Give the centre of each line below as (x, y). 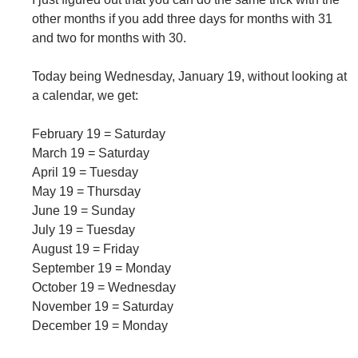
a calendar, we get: (85, 96)
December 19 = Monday (100, 326)
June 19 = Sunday (84, 211)
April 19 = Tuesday (85, 173)
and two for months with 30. (109, 38)
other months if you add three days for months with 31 (182, 19)
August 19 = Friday (86, 249)
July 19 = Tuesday (84, 230)
